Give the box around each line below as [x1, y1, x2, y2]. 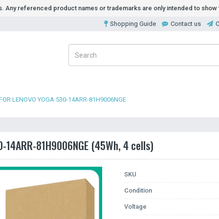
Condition [124, 187, 152, 194]
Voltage [124, 203, 147, 210]
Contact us [171, 20, 201, 27]
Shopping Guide [110, 20, 156, 27]
